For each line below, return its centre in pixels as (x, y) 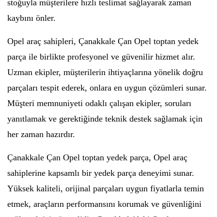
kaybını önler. (31, 18)
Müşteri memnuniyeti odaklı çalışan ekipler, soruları (99, 103)
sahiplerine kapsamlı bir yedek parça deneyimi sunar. (101, 173)
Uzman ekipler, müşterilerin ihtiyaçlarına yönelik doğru (105, 72)
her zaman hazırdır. (41, 134)
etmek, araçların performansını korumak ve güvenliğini (104, 204)
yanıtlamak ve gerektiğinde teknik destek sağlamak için (105, 119)
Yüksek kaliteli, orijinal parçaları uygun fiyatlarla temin (106, 188)
